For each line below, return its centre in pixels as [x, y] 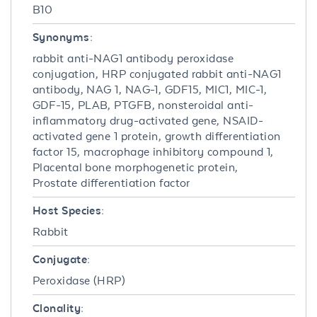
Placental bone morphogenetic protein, [136, 167]
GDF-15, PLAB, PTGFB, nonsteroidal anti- [143, 105]
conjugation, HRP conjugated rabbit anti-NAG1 [157, 74]
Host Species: [69, 210]
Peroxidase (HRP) [79, 280]
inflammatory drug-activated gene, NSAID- [148, 120]
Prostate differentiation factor [111, 183]
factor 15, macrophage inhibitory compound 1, [153, 151]
